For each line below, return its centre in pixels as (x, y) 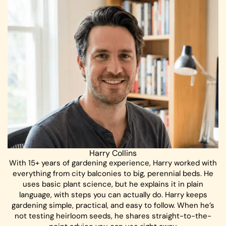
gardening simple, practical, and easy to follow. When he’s (113, 205)
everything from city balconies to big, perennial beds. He (113, 173)
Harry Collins (113, 153)
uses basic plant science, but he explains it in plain (113, 184)
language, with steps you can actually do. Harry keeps (113, 194)
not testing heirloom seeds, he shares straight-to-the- (113, 216)
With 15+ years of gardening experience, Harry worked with (113, 163)
